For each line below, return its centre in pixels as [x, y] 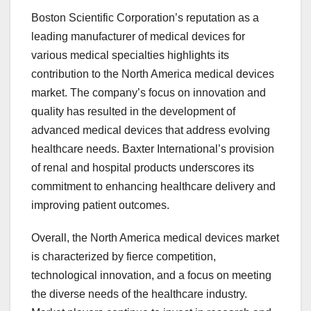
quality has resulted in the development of [133, 112]
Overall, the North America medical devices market [155, 238]
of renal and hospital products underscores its [143, 168]
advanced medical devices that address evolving [151, 131]
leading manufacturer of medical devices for [138, 37]
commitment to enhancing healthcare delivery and [153, 187]
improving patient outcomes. [100, 205]
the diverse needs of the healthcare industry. [139, 294]
